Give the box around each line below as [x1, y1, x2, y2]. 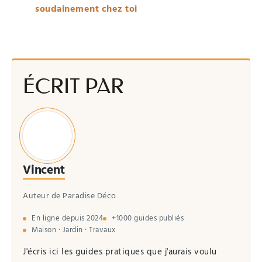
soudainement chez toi [35, 2, 137, 16]
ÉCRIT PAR [23, 74, 124, 99]
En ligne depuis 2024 [32, 213, 103, 224]
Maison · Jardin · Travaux [32, 225, 116, 236]
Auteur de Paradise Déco [23, 190, 116, 202]
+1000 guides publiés [112, 213, 184, 224]
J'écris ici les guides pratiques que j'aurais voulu [23, 246, 217, 258]
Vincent [23, 161, 65, 179]
